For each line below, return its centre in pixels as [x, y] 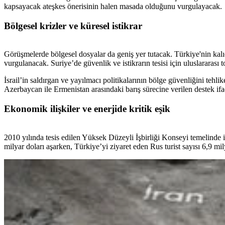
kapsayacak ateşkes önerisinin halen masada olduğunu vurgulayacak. [113, 6]
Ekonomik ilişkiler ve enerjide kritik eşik [87, 109]
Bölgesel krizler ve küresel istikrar [73, 26]
